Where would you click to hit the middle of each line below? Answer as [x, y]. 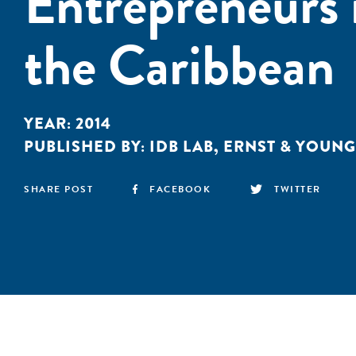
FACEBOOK [180, 189]
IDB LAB [182, 147]
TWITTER [298, 189]
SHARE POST [58, 189]
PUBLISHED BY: [87, 147]
